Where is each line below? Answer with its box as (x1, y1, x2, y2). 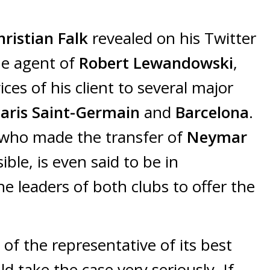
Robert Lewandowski (79, 52, 233, 74)
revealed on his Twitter (88, 27, 256, 49)
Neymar (187, 126, 247, 148)
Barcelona (175, 101, 249, 124)
